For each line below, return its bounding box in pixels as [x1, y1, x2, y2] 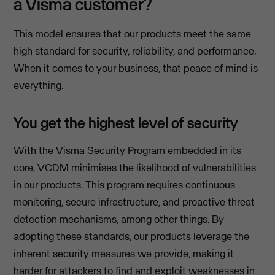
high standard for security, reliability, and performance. [14, 44, 257, 58]
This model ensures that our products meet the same [14, 26, 252, 41]
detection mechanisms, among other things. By [14, 212, 225, 226]
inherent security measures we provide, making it [14, 246, 234, 260]
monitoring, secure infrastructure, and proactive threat [14, 195, 255, 209]
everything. [14, 78, 64, 92]
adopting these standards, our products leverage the [14, 229, 250, 243]
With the [14, 143, 56, 157]
